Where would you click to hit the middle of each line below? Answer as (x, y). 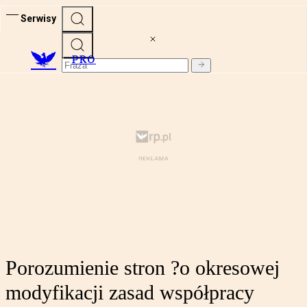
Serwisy (38, 18)
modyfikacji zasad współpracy (130, 293)
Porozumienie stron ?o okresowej (143, 268)
